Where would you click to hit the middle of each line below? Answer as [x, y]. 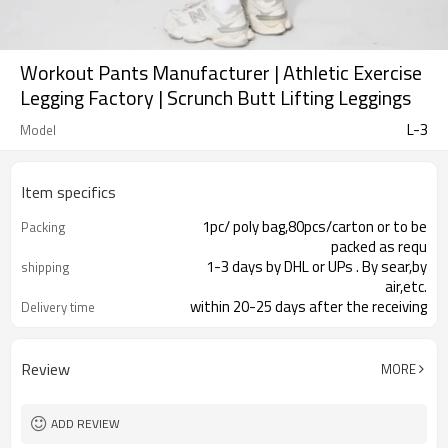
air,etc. [406, 286]
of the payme [383, 326]
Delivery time [58, 307]
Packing [43, 227]
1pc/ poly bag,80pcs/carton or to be [314, 226]
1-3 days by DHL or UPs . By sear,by [316, 266]
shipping [45, 267]
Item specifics [68, 192]
